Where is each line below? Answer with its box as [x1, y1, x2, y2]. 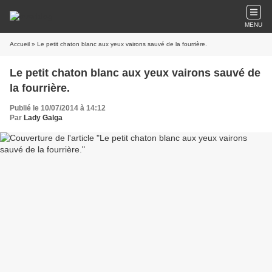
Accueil [10, 41, 30, 47]
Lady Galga [24, 114, 63, 122]
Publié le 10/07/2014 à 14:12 [10, 104, 106, 112]
